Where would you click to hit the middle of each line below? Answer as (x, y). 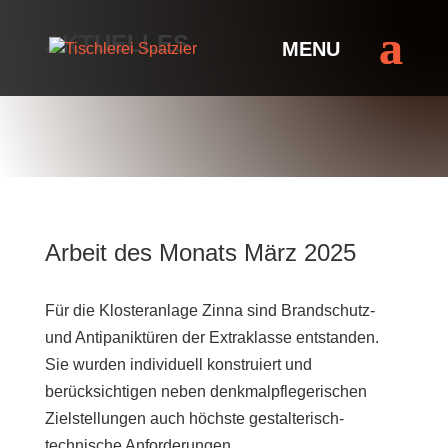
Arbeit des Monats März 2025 (200, 252)
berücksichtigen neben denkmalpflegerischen (205, 391)
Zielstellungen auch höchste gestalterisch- (194, 418)
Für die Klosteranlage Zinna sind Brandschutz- (209, 310)
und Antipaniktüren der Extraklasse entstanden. (211, 337)
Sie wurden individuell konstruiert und (178, 364)
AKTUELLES (116, 43)
